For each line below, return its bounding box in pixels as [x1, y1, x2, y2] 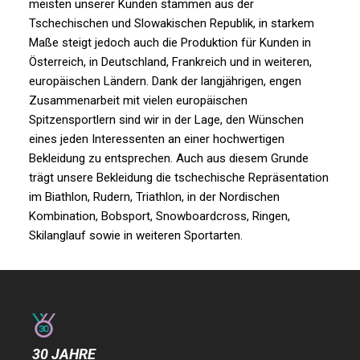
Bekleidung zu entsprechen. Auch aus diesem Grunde [28, 150, 309, 166]
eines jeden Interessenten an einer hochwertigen [28, 131, 284, 146]
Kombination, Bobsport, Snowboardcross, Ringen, [28, 208, 290, 223]
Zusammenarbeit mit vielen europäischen [28, 92, 247, 108]
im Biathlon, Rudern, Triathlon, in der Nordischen [28, 189, 280, 204]
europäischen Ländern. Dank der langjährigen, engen [28, 73, 301, 88]
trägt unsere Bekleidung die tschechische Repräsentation [28, 170, 329, 185]
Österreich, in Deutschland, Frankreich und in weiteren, [28, 54, 312, 69]
